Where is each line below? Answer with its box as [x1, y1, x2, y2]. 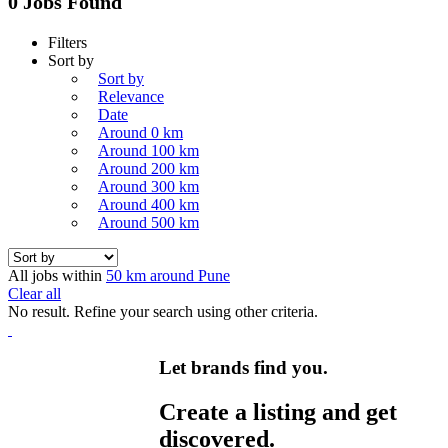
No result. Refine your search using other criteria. [8, 302, 318, 320]
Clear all [8, 284, 61, 302]
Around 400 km [98, 195, 199, 213]
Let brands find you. [159, 357, 329, 379]
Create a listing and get [159, 399, 398, 426]
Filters [48, 33, 87, 51]
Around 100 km [98, 141, 199, 159]
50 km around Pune [106, 266, 230, 284]
